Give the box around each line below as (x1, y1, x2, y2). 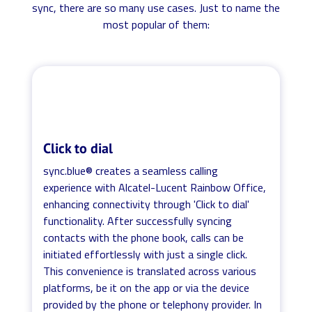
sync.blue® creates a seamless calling (43, 162, 219, 179)
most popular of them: (102, 15, 210, 33)
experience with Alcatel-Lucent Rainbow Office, (43, 178, 267, 196)
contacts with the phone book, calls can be (43, 228, 244, 246)
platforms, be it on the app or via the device (43, 279, 250, 296)
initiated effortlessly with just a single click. (43, 245, 248, 263)
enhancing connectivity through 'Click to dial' (43, 195, 250, 212)
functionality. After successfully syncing (43, 212, 233, 229)
